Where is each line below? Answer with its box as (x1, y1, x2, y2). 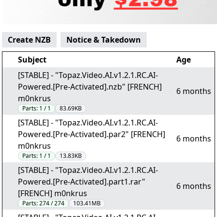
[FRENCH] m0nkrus (18, 188, 87, 199)
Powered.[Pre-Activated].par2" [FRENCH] (18, 129, 165, 139)
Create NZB (8, 34, 51, 45)
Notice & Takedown (66, 34, 141, 45)
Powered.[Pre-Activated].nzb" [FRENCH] (18, 81, 162, 92)
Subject (18, 54, 46, 65)
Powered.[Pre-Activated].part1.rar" (18, 176, 145, 187)
